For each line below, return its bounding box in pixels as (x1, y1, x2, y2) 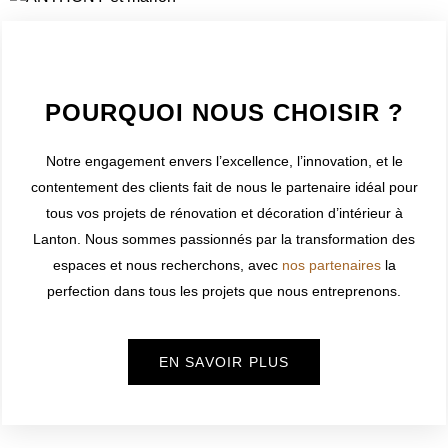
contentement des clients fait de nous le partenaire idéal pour (30, 179, 418, 196)
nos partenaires (281, 257, 381, 274)
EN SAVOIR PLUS (158, 353, 290, 370)
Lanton (33, 231, 77, 248)
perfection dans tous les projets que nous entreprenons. (47, 283, 401, 300)
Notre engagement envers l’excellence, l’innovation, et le (45, 153, 403, 170)
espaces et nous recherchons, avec (52, 257, 282, 274)
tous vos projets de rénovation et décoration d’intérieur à (45, 205, 403, 222)
